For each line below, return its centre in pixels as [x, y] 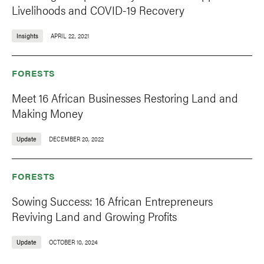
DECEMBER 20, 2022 [76, 139]
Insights [27, 36]
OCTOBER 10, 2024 [73, 242]
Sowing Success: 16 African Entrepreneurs [112, 201]
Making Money [47, 113]
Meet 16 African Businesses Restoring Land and [125, 98]
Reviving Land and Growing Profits [94, 216]
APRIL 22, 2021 [70, 36]
